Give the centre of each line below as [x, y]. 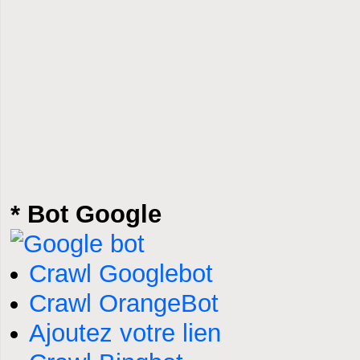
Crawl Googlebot [121, 274]
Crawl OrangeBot [123, 303]
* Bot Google [86, 214]
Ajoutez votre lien [125, 333]
